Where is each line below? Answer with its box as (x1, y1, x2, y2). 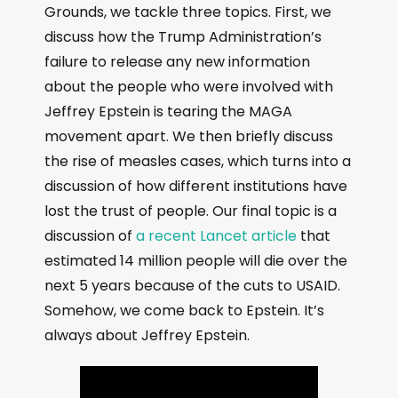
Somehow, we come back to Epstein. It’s (44, 300, 324, 321)
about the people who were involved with (44, 76, 333, 97)
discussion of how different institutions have (44, 176, 347, 196)
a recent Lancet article (136, 226, 297, 246)
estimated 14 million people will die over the (44, 251, 347, 271)
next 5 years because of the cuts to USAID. (44, 275, 340, 296)
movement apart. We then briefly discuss (44, 126, 333, 147)
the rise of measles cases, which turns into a (44, 151, 351, 171)
